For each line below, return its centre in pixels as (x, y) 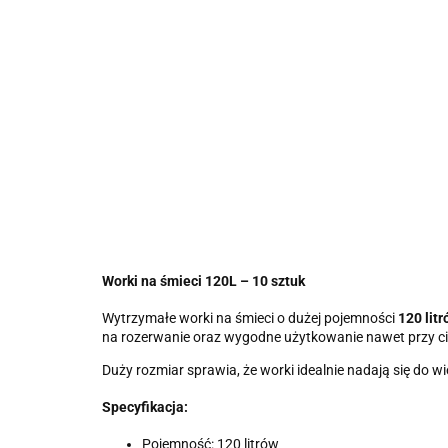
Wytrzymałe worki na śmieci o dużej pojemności (250, 318)
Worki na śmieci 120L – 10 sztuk (203, 281)
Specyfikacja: (145, 407)
